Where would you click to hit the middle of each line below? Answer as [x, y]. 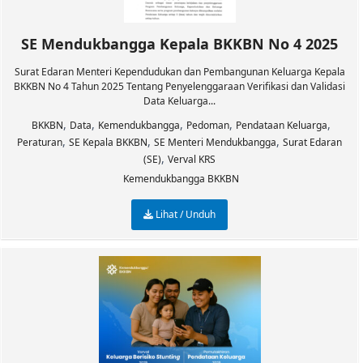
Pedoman [208, 125]
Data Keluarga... [179, 101]
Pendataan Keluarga [282, 125]
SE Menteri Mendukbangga [215, 142]
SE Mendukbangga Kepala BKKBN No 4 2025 [179, 44]
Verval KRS [192, 159]
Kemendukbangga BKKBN [181, 179]
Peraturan [40, 142]
